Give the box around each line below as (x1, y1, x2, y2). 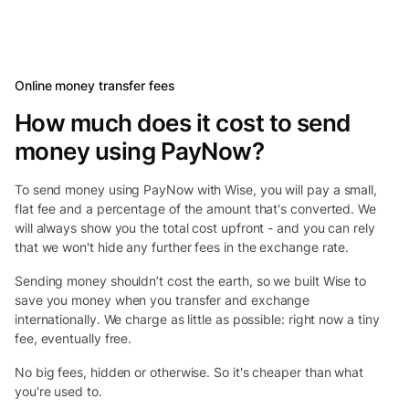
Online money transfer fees (15, 77, 175, 93)
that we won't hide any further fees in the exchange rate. (15, 238, 350, 255)
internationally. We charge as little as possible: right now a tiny (15, 310, 380, 327)
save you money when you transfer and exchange (15, 291, 310, 308)
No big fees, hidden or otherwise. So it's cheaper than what (15, 363, 364, 380)
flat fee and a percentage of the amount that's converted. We (15, 200, 376, 216)
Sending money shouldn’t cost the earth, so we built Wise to (15, 272, 367, 288)
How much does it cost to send (15, 108, 351, 137)
